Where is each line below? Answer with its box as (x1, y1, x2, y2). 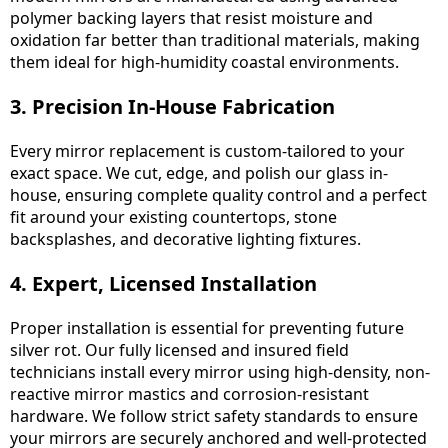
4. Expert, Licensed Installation (10, 269, 317, 297)
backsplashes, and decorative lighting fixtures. (10, 227, 361, 250)
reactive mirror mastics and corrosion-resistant (10, 382, 369, 405)
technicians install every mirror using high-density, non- (10, 360, 430, 383)
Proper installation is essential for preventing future (10, 316, 404, 339)
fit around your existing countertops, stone (10, 205, 337, 228)
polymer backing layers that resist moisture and (10, 6, 373, 29)
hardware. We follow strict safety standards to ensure (10, 404, 418, 427)
